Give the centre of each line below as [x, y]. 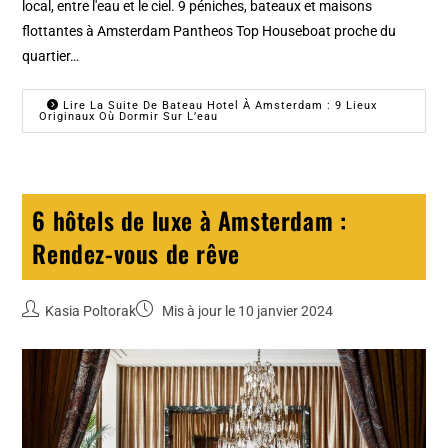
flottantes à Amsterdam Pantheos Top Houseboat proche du [209, 30]
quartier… [51, 55]
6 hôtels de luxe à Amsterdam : [189, 219]
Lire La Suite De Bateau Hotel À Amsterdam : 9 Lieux [218, 105]
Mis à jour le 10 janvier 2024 [246, 310]
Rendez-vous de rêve [136, 252]
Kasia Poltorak [91, 310]
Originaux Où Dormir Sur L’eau [129, 116]
